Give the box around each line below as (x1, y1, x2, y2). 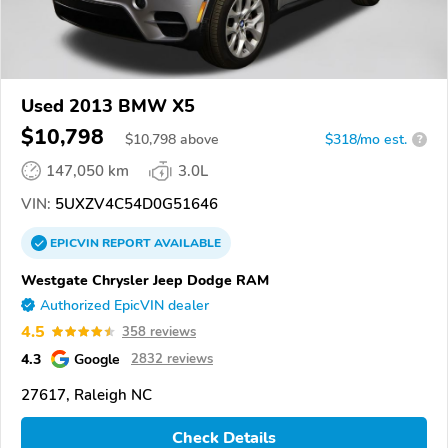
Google (74, 348, 120, 369)
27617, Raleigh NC (21, 384, 152, 405)
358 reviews (122, 322, 196, 341)
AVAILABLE (151, 234, 221, 251)
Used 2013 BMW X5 (21, 93, 195, 118)
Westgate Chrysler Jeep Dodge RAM (21, 269, 269, 290)
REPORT (102, 234, 151, 251)
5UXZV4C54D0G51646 (51, 193, 218, 214)
